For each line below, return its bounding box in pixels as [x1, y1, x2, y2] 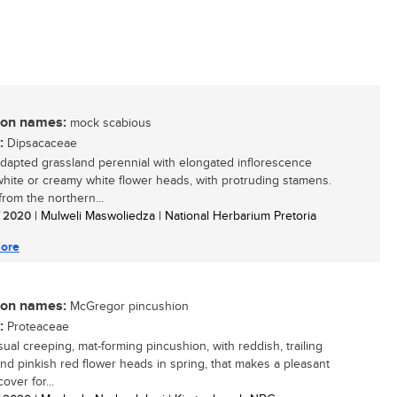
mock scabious [66, 116, 152, 130]
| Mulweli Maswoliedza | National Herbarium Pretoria [31, 209, 316, 223]
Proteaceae [4, 320, 69, 334]
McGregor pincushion [66, 300, 189, 314]
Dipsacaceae [4, 136, 77, 151]
